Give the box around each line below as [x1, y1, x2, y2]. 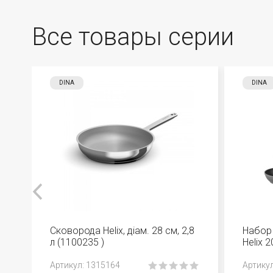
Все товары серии [32, 23, 234, 51]
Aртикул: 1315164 [50, 260, 120, 270]
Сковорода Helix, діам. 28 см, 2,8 [50, 225, 194, 236]
